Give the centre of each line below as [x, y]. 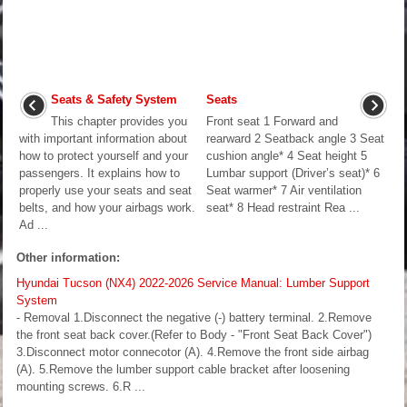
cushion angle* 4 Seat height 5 [287, 155]
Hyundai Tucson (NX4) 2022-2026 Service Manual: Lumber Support [193, 283]
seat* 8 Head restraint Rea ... [283, 207]
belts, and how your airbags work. [107, 207]
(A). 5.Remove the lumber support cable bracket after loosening [183, 369]
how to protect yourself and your [104, 155]
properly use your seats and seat [105, 190]
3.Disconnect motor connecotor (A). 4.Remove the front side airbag [193, 352]
